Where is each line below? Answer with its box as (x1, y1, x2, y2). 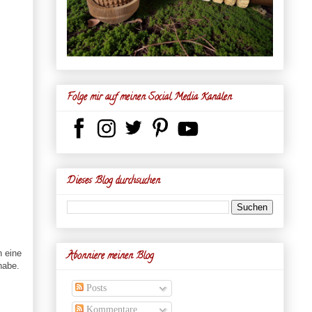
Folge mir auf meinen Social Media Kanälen (66, 91, 232, 106)
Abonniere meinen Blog (66, 249, 154, 264)
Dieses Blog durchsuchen (66, 174, 160, 189)
